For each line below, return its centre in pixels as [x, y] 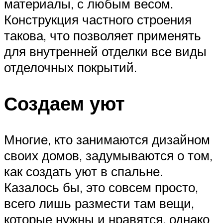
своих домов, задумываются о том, [108, 156]
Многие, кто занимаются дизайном [107, 140]
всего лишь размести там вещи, [99, 203]
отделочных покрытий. [70, 67]
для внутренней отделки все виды [105, 52]
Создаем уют [64, 104]
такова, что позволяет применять [103, 36]
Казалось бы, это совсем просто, [101, 187]
